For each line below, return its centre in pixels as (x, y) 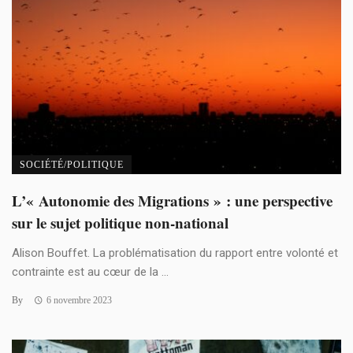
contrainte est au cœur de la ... (90, 271)
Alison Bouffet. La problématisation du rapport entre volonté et (175, 253)
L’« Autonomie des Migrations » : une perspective (172, 200)
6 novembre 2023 (79, 300)
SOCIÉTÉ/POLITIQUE (72, 164)
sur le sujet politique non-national (120, 222)
